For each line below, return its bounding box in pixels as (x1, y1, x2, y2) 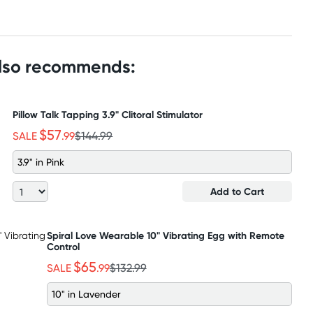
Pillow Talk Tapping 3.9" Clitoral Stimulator (13, 108, 203, 121)
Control (46, 240, 80, 253)
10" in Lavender (51, 288, 121, 300)
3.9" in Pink (17, 156, 65, 168)
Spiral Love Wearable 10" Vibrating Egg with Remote (46, 229, 284, 242)
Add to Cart (210, 185, 264, 198)
